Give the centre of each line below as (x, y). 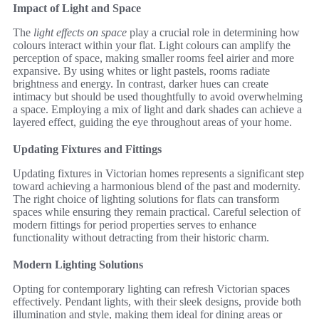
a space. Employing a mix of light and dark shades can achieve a (157, 109)
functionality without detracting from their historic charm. (141, 237)
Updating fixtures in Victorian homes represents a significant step (158, 173)
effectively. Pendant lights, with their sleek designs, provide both (157, 301)
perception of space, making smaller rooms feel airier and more (153, 58)
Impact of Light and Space (77, 8)
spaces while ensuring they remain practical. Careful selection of (157, 211)
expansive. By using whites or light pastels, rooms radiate (141, 70)
